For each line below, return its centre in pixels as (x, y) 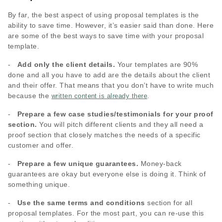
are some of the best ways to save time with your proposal (106, 36)
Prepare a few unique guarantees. (78, 164)
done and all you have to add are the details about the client (109, 75)
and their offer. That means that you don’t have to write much (111, 85)
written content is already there (99, 96)
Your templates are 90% (157, 65)
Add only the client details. (66, 65)
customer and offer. (41, 145)
